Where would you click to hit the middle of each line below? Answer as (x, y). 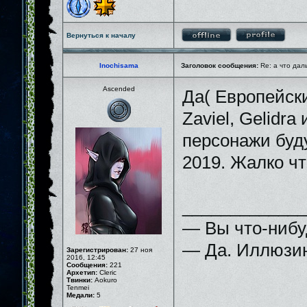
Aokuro (105, 280)
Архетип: (82, 272)
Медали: (81, 295)
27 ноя (140, 250)
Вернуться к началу (101, 35)
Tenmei (78, 287)
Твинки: (79, 280)
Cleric (107, 272)
